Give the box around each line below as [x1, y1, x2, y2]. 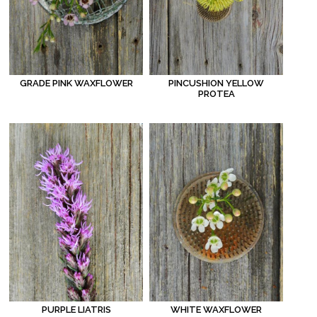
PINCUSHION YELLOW [168, 78, 265, 89]
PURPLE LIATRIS [41, 304, 111, 316]
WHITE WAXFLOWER [171, 304, 263, 315]
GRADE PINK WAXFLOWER [19, 77, 133, 88]
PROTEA [197, 88, 235, 100]
